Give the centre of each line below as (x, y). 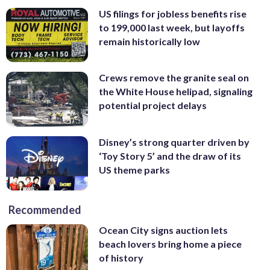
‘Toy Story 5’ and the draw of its (170, 155)
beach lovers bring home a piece (170, 244)
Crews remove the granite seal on (174, 78)
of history (121, 258)
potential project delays (153, 105)
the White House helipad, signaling (176, 92)
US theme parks (134, 169)
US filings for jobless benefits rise (173, 13)
